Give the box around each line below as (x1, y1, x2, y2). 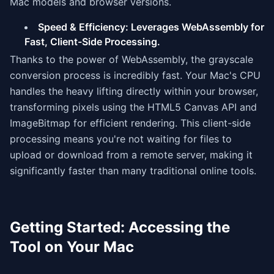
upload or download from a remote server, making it (10, 149, 253, 161)
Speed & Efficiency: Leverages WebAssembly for (38, 21, 264, 33)
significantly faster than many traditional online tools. (10, 165, 256, 177)
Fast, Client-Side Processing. (24, 35, 160, 48)
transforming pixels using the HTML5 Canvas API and (10, 101, 257, 113)
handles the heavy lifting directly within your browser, (10, 85, 258, 97)
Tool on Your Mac (10, 238, 134, 256)
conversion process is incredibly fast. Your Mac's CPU (10, 69, 261, 81)
